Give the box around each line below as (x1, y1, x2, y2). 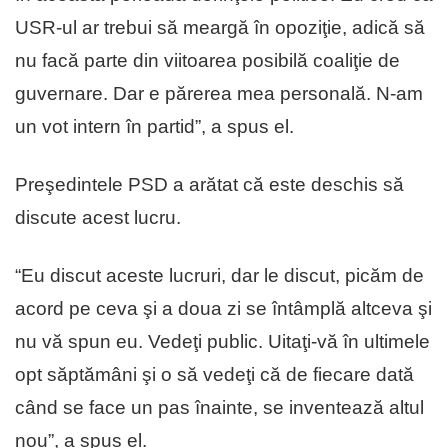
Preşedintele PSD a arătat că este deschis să (15, 173, 404, 195)
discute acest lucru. (15, 206, 181, 228)
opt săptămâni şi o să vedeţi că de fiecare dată (15, 363, 414, 385)
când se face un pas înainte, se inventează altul (15, 396, 424, 418)
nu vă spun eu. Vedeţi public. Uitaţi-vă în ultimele (15, 330, 430, 352)
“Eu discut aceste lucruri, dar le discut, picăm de (15, 264, 424, 286)
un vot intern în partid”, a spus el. (15, 115, 294, 137)
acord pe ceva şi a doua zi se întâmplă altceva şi (15, 297, 432, 319)
